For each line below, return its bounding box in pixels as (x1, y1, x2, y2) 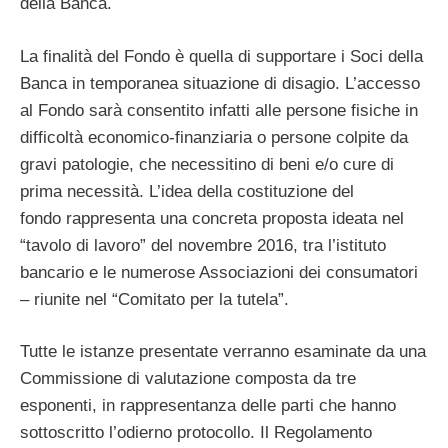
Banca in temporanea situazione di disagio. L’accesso (20, 73, 420, 93)
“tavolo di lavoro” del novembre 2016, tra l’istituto (20, 235, 386, 255)
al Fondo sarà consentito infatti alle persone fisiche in (20, 100, 418, 120)
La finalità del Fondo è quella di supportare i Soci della (20, 46, 423, 66)
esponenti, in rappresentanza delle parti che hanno (20, 396, 396, 416)
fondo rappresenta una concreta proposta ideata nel (20, 208, 404, 228)
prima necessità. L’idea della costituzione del (20, 181, 354, 201)
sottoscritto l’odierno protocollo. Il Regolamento (20, 423, 372, 443)
